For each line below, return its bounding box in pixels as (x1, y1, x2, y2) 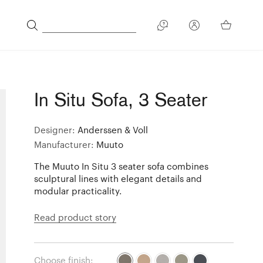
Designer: (34, 124, 78, 135)
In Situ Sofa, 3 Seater (34, 92, 208, 112)
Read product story (34, 211, 117, 222)
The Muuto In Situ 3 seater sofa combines (34, 160, 209, 171)
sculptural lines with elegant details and (34, 173, 203, 184)
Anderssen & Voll (77, 124, 149, 135)
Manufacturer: (34, 139, 97, 150)
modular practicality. (34, 185, 122, 196)
